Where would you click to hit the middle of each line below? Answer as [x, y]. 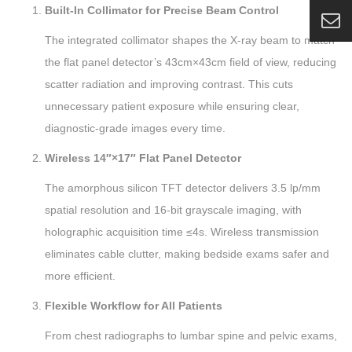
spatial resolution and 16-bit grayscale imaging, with [173, 210]
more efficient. [80, 276]
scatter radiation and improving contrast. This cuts [169, 84]
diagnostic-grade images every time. [135, 128]
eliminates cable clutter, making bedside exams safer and [187, 254]
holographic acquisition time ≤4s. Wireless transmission [182, 232]
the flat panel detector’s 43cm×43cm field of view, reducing [191, 62]
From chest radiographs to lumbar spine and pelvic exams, [191, 335]
